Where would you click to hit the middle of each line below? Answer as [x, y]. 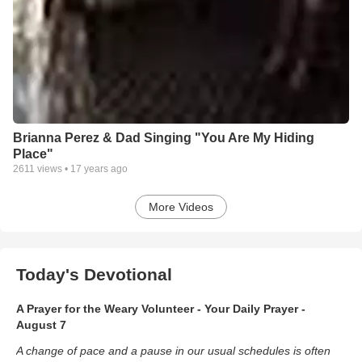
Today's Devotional [94, 274]
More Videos [181, 206]
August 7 [41, 324]
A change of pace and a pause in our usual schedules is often [173, 350]
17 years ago [99, 168]
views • [53, 168]
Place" [33, 154]
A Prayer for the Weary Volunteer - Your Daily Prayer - [161, 308]
